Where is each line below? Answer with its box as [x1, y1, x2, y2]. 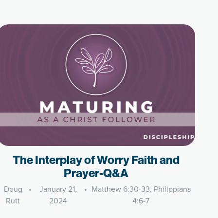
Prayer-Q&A [64, 165, 129, 180]
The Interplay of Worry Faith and [13, 152, 180, 167]
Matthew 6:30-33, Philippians [91, 183, 191, 195]
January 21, [39, 183, 77, 195]
